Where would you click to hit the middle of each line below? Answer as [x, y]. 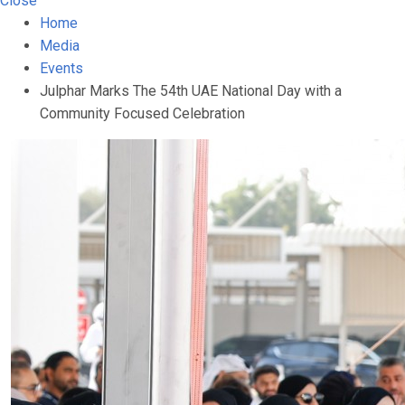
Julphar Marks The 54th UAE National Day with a [191, 91]
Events [61, 68]
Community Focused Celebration [142, 113]
